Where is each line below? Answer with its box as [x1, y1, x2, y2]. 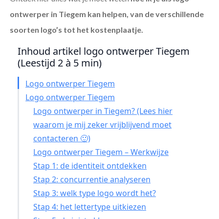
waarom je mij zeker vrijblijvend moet [33, 119, 172, 131]
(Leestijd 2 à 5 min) [18, 56, 102, 70]
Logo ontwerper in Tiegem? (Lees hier [33, 106, 173, 117]
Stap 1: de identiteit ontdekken [33, 160, 147, 172]
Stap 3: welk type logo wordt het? [33, 188, 156, 199]
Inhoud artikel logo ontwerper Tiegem [18, 44, 190, 58]
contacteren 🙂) [33, 133, 90, 144]
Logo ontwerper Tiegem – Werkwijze [33, 147, 169, 158]
